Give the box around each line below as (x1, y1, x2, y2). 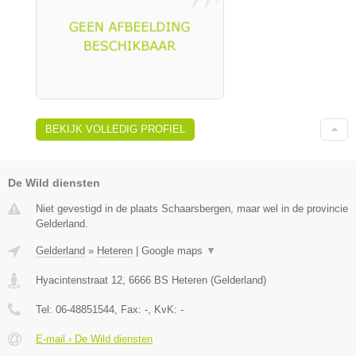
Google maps (141, 244, 206, 257)
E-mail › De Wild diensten (36, 332, 153, 345)
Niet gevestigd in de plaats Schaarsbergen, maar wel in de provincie (36, 202, 348, 215)
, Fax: (114, 303, 145, 315)
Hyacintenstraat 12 (36, 273, 122, 286)
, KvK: (148, 303, 180, 315)
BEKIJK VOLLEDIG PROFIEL (45, 122, 185, 135)
